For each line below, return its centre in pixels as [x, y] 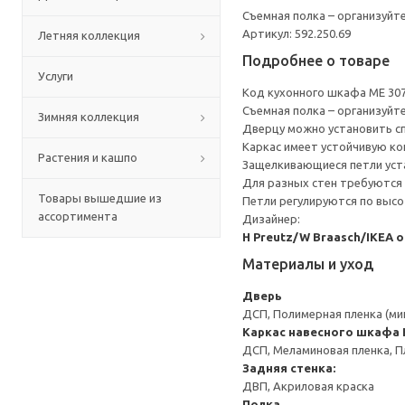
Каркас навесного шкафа [321, 332]
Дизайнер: [271, 219]
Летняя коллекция [89, 35]
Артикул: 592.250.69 [297, 33]
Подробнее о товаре [316, 61]
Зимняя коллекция [89, 117]
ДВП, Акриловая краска [308, 386]
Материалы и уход [308, 264]
